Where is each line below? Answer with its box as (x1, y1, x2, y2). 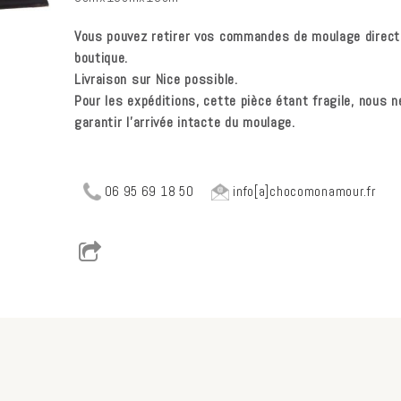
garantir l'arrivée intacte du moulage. (73, 113, 295, 132)
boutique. (73, 48, 129, 67)
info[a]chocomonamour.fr (229, 183, 376, 200)
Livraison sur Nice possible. (73, 70, 238, 89)
